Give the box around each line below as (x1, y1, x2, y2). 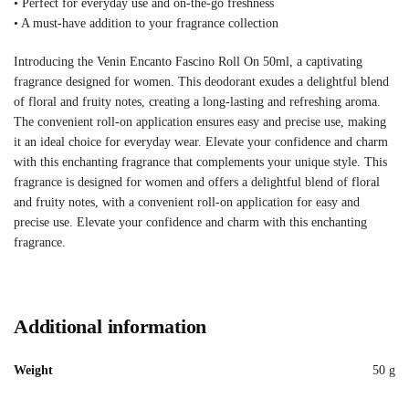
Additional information (14, 315, 207, 339)
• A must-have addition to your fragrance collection (14, 16, 278, 31)
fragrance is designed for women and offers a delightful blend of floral (14, 174, 380, 189)
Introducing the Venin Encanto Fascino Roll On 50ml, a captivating (14, 54, 362, 68)
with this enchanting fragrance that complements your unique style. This (14, 154, 387, 169)
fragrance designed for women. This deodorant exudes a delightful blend (14, 74, 389, 89)
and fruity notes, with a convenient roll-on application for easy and (14, 194, 360, 209)
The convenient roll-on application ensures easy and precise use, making (14, 114, 386, 129)
